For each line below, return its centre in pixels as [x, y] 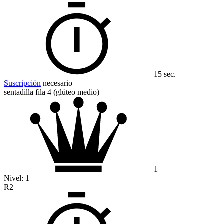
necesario [57, 83]
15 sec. [165, 74]
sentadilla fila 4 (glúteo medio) [52, 92]
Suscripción [22, 83]
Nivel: [15, 178]
